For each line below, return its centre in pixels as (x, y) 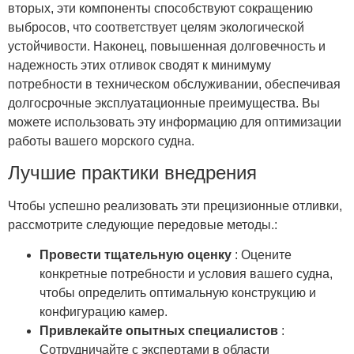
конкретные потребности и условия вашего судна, (186, 274)
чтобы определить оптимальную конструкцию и (178, 293)
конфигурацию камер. (104, 312)
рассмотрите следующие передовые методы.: (143, 224)
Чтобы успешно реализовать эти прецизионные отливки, (175, 205)
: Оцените (263, 255)
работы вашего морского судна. (101, 141)
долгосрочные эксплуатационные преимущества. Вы (164, 103)
